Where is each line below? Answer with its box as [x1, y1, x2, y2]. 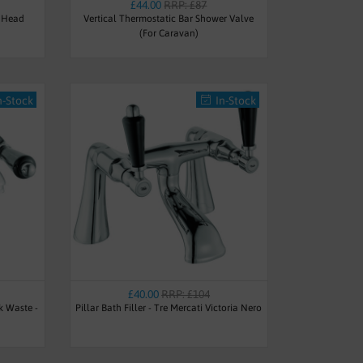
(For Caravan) [139, 27, 199, 39]
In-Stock [215, 93, 256, 107]
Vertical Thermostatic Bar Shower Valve [83, 12, 254, 24]
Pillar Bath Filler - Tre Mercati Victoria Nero [75, 301, 263, 314]
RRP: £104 [160, 287, 210, 301]
